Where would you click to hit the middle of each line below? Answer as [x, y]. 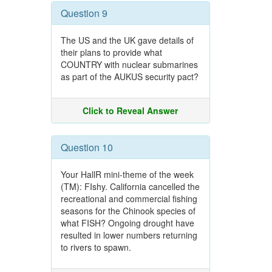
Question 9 [84, 13]
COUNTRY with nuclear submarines [129, 64]
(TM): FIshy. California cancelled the [130, 186]
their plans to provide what [111, 52]
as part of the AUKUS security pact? [129, 76]
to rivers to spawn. [96, 247]
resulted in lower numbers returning [129, 235]
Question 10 [87, 147]
